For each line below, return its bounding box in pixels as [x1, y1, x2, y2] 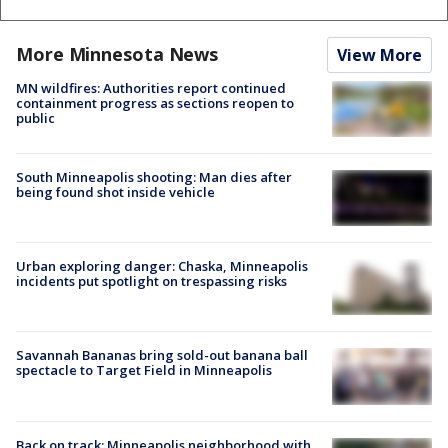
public [16, 108, 55, 127]
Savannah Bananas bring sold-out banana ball [16, 346, 308, 365]
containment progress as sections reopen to [16, 93, 294, 112]
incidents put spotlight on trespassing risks [16, 272, 287, 291]
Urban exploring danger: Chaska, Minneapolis [16, 257, 308, 276]
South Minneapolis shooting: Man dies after [16, 167, 292, 186]
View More [337, 43, 422, 66]
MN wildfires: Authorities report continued [16, 78, 286, 97]
